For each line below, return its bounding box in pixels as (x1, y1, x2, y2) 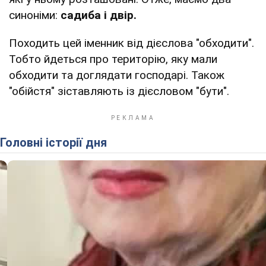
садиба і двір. (61, 8, 137, 22)
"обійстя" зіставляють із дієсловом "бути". (9, 84, 229, 98)
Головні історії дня (5, 135, 107, 150)
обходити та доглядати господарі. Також (9, 68, 224, 82)
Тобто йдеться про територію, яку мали (9, 52, 217, 66)
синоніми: (9, 8, 61, 22)
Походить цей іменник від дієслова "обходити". (9, 36, 254, 50)
